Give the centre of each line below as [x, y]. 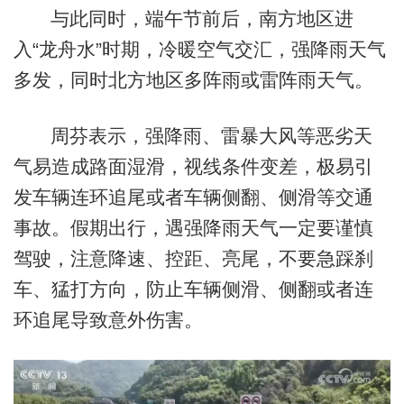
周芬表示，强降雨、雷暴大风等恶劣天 [211, 135]
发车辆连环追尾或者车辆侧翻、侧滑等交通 [193, 197]
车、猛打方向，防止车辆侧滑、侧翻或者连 [193, 289]
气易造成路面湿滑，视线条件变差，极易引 [193, 166]
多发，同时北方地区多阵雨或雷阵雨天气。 [193, 80]
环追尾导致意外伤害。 [108, 319]
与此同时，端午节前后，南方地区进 [202, 19]
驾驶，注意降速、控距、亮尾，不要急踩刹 [193, 258]
